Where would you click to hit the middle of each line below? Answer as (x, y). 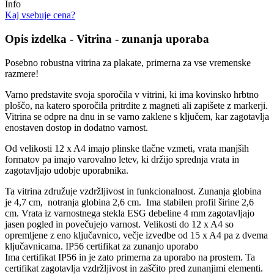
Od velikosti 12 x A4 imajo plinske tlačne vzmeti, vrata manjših (127, 148)
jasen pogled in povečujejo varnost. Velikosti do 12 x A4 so (119, 224)
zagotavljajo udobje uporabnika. (67, 170)
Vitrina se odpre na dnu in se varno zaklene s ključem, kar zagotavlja (137, 116)
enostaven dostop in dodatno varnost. (76, 127)
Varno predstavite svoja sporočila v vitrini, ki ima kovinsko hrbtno (132, 94)
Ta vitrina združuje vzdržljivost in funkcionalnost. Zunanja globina (133, 191)
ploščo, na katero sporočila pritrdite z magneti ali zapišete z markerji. (136, 105)
